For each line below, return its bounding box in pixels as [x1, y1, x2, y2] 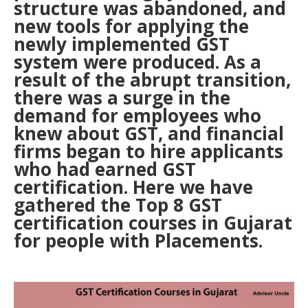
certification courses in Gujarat [14, 210, 292, 235]
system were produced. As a [14, 49, 261, 74]
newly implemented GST [14, 32, 230, 56]
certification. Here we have [14, 175, 253, 199]
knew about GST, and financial [14, 121, 284, 146]
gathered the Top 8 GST [14, 192, 222, 217]
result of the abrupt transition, [14, 67, 291, 92]
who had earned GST [14, 157, 196, 181]
